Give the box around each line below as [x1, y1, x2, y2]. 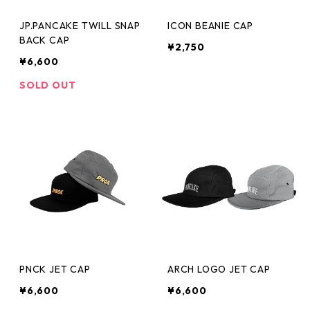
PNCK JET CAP [19, 263, 91, 276]
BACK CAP [19, 34, 70, 47]
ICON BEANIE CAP [167, 19, 253, 33]
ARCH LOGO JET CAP [167, 263, 271, 276]
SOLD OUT [19, 79, 76, 92]
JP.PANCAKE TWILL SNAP [19, 19, 140, 33]
